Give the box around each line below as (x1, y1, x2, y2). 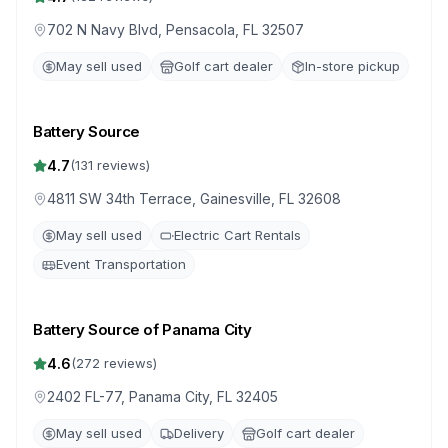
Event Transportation (56, 256, 186, 272)
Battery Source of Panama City (33, 320, 252, 339)
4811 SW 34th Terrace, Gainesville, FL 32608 (47, 190, 341, 207)
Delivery (174, 425, 224, 441)
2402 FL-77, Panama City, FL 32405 (47, 388, 278, 405)
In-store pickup (305, 58, 400, 74)
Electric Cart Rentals (174, 227, 301, 243)
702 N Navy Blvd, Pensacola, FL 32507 (47, 21, 304, 38)
